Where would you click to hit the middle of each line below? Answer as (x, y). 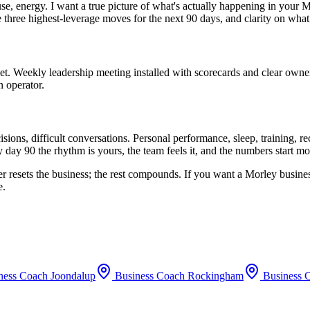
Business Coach (150, 275)
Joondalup (73, 275)
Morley (261, 174)
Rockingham (216, 275)
